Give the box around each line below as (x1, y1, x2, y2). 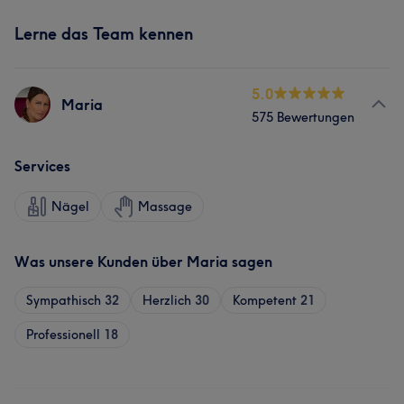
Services (14, 157, 70, 175)
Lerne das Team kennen (14, 23, 193, 44)
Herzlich (142, 292, 191, 308)
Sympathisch (26, 292, 101, 308)
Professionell (26, 326, 100, 343)
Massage (138, 198, 192, 215)
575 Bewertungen (252, 109, 354, 125)
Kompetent (233, 292, 297, 308)
